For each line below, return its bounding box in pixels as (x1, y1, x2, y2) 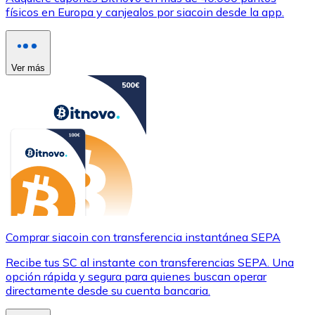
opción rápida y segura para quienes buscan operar (6, 269, 266, 283)
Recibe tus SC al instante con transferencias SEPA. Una (6, 255, 294, 269)
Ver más (11, 62, 45, 73)
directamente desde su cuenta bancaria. (6, 283, 210, 297)
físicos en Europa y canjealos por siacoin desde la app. (6, 4, 284, 19)
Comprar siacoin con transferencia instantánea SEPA (6, 229, 281, 244)
